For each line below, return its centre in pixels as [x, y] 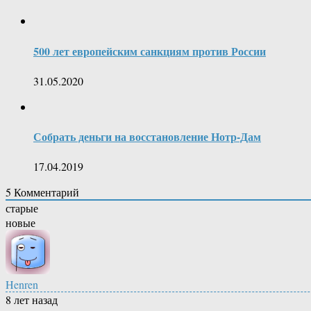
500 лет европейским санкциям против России [150, 51]
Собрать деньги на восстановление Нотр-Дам [147, 137]
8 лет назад [32, 300]
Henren [22, 285]
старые [22, 208]
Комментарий [45, 192]
